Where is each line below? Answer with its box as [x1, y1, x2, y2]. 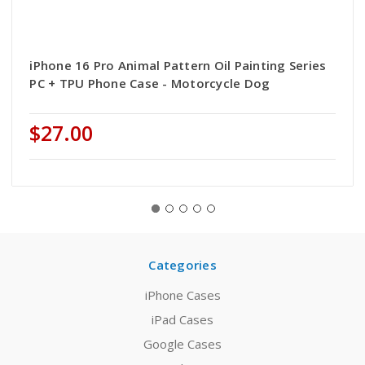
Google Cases [143, 336, 222, 353]
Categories [148, 257, 217, 274]
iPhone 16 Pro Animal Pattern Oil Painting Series [29, 57, 327, 74]
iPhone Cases [144, 287, 221, 304]
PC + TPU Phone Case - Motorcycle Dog [29, 75, 270, 92]
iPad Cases [152, 311, 213, 328]
